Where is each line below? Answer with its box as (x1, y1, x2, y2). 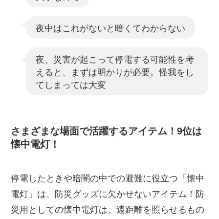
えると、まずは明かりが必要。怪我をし (35, 65, 194, 78)
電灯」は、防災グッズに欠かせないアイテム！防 (11, 187, 205, 200)
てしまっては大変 (35, 77, 106, 90)
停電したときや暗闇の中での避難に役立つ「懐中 (11, 171, 205, 184)
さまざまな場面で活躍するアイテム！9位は (11, 123, 202, 137)
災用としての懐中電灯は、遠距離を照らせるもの (11, 202, 205, 216)
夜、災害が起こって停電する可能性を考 (35, 52, 194, 65)
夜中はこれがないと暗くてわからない (35, 21, 185, 34)
